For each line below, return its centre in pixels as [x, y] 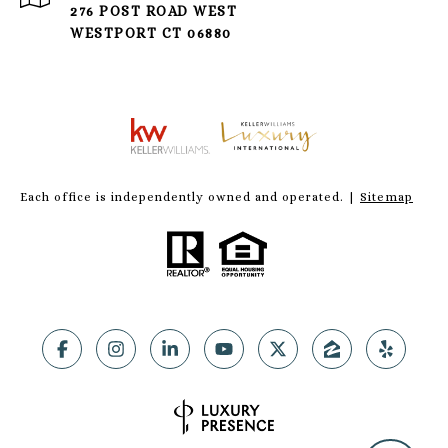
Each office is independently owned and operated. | [190, 196]
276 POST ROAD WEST [153, 10]
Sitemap [386, 196]
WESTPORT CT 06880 [151, 32]
